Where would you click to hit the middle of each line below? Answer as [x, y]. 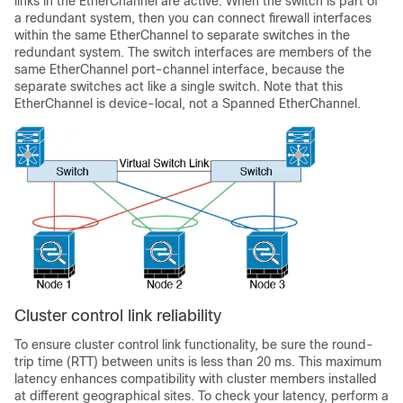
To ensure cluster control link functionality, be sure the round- [194, 344]
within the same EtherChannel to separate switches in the [182, 35]
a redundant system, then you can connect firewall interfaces [193, 18]
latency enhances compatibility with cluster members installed [196, 378]
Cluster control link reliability [118, 315]
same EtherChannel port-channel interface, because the [179, 69]
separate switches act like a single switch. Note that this [179, 86]
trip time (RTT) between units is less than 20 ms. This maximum [198, 361]
